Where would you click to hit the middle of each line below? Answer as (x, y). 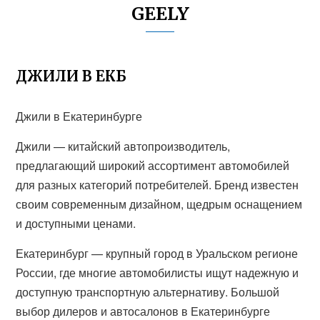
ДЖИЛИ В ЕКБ (71, 76)
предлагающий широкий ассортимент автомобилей (153, 165)
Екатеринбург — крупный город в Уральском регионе (157, 253)
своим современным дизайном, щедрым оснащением (159, 204)
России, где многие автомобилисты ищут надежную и (157, 272)
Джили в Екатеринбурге (79, 116)
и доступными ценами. (76, 223)
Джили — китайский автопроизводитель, (123, 146)
